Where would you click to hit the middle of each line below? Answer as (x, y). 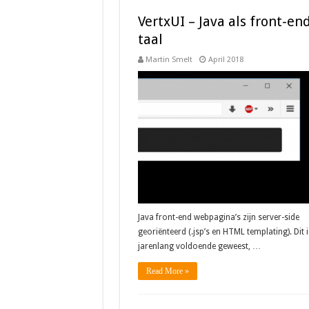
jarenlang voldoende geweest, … (199, 247)
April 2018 (226, 60)
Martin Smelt (169, 60)
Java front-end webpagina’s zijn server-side (218, 218)
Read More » (167, 271)
